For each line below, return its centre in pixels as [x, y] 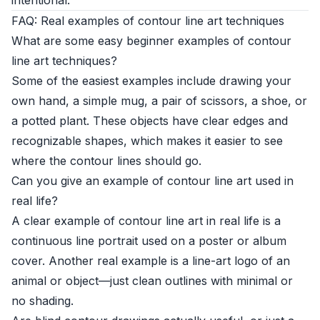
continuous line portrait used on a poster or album [149, 241]
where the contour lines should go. [106, 161]
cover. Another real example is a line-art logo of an [151, 261]
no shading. [42, 301]
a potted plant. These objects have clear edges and [150, 121]
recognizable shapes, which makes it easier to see [147, 141]
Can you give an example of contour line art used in [152, 181]
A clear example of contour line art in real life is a [146, 221]
